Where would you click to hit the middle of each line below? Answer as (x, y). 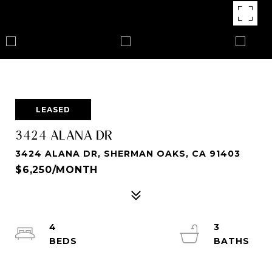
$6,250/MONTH (56, 170)
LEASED (53, 110)
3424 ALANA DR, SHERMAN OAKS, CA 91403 (128, 154)
